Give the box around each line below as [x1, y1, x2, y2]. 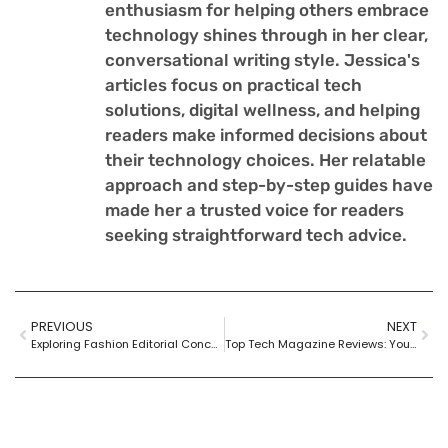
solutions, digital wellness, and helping [105, 99, 420, 120]
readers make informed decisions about [105, 124, 427, 145]
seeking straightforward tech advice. [105, 224, 407, 245]
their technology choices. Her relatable [105, 149, 426, 170]
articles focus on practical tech [105, 74, 362, 95]
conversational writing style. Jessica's [105, 49, 420, 70]
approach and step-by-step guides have [105, 174, 433, 195]
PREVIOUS [31, 318, 93, 336]
